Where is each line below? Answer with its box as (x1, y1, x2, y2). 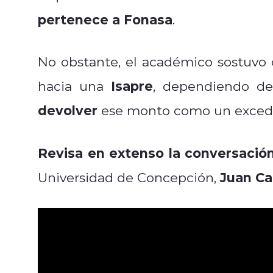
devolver (38, 101, 97, 119)
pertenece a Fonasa (38, 10, 172, 28)
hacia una (38, 77, 111, 94)
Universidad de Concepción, (38, 168, 220, 186)
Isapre (110, 76, 153, 94)
